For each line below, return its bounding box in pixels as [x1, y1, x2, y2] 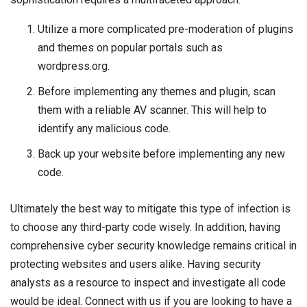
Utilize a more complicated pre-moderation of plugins [38, 22, 293, 36]
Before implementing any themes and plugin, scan [38, 84, 275, 98]
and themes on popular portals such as [38, 40, 223, 54]
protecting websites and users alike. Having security [10, 257, 261, 271]
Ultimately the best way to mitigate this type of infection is [10, 201, 291, 215]
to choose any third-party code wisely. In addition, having [10, 220, 280, 234]
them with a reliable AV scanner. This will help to [38, 103, 267, 116]
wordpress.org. [38, 59, 110, 73]
